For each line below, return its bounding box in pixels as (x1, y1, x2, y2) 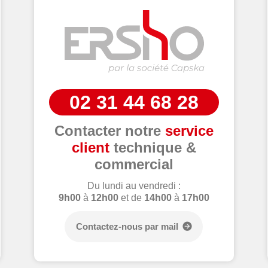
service (165, 122, 214, 139)
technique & (109, 139, 196, 156)
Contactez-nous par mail (76, 221, 179, 232)
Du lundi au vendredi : (87, 181, 181, 191)
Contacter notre (54, 122, 165, 139)
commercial (94, 156, 173, 172)
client (71, 139, 109, 156)
